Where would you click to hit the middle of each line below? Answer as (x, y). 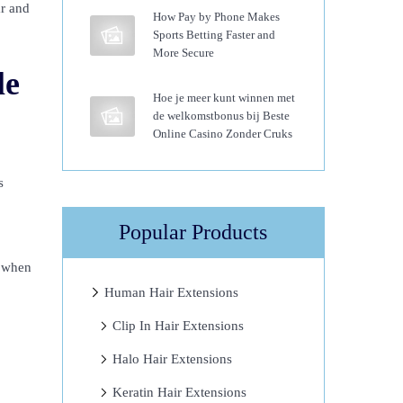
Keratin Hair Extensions (179, 392)
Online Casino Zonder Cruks (222, 134)
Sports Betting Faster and (214, 35)
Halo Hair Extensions (172, 359)
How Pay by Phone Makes (216, 17)
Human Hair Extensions (171, 292)
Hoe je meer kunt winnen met (224, 98)
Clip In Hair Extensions (178, 326)
